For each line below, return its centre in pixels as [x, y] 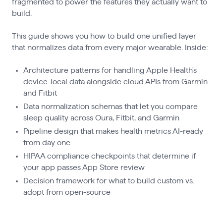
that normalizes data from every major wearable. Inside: [110, 47]
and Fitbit [40, 93]
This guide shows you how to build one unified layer [104, 36]
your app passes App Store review [84, 167]
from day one [47, 142]
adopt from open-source [67, 192]
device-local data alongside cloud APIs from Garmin [116, 82]
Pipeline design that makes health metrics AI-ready [113, 131]
